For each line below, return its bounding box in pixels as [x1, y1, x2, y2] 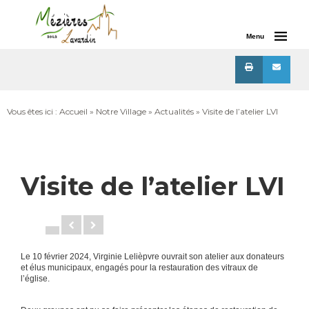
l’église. [21, 273, 50, 283]
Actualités [154, 106, 194, 117]
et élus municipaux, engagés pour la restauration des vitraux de [21, 262, 258, 272]
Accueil [59, 106, 88, 117]
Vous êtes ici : [7, 106, 59, 117]
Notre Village [96, 106, 146, 117]
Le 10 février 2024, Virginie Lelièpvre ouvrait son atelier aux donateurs [21, 251, 284, 261]
